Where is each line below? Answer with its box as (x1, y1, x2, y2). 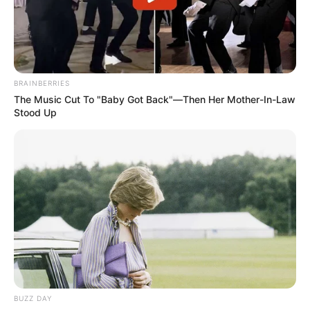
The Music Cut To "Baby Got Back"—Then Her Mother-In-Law (14, 93, 295, 106)
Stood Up (14, 107, 57, 119)
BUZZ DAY (14, 293, 52, 302)
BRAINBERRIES (14, 79, 70, 88)
